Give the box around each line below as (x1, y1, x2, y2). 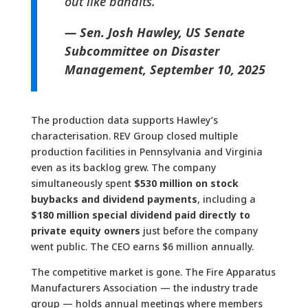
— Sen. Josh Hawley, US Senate (64, 24, 245, 41)
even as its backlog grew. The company (30, 161, 216, 175)
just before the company (140, 224, 258, 238)
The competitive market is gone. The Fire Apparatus (30, 265, 276, 279)
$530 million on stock (133, 177, 239, 190)
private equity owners (30, 224, 140, 238)
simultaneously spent (30, 177, 134, 190)
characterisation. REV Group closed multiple (30, 129, 238, 143)
